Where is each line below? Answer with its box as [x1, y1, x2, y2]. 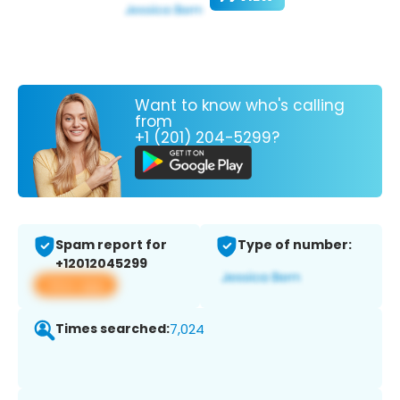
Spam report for [55, 236, 167, 254]
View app [45, 275, 106, 295]
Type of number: [237, 236, 352, 254]
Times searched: [55, 320, 170, 338]
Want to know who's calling [135, 94, 345, 116]
